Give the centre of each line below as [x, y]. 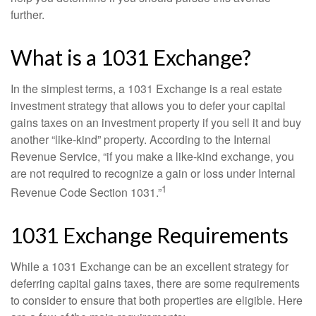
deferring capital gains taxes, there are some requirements [155, 284]
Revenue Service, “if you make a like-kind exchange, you [152, 156]
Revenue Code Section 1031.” [86, 193]
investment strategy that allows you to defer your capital [148, 105]
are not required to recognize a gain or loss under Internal [153, 173]
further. [28, 14]
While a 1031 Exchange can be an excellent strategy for [150, 267]
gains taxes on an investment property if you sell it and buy [156, 122]
